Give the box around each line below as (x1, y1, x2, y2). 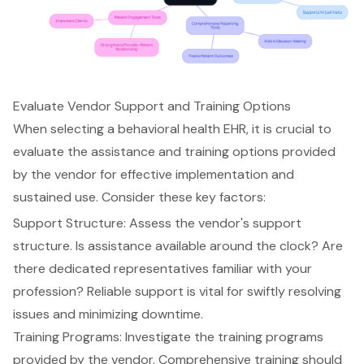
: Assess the (123, 214, 198, 232)
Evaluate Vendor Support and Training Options (13, 97, 291, 115)
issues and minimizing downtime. (13, 305, 203, 323)
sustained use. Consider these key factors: (13, 188, 266, 206)
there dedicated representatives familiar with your (13, 260, 312, 278)
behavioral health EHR (118, 120, 246, 138)
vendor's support (198, 214, 301, 232)
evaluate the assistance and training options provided (13, 143, 336, 161)
